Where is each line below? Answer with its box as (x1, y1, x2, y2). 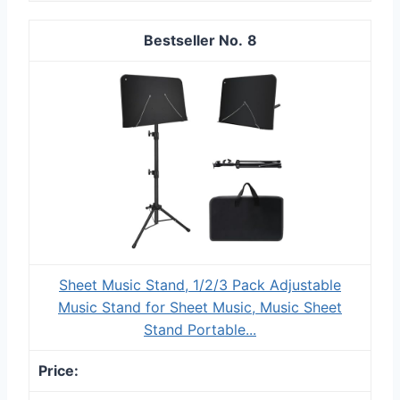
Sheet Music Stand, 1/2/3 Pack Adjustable (59, 275, 341, 294)
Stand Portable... (144, 320, 256, 338)
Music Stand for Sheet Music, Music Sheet (58, 297, 342, 316)
